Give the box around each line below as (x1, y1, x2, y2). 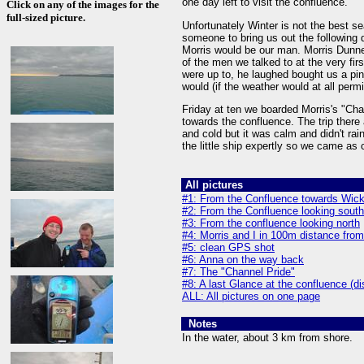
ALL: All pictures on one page (182, 290, 320, 302)
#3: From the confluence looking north (182, 217, 360, 229)
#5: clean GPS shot (182, 241, 275, 253)
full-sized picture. (6, 11, 85, 24)
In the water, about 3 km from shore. (182, 331, 353, 344)
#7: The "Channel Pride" (182, 266, 295, 278)
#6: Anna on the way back (182, 253, 304, 266)
